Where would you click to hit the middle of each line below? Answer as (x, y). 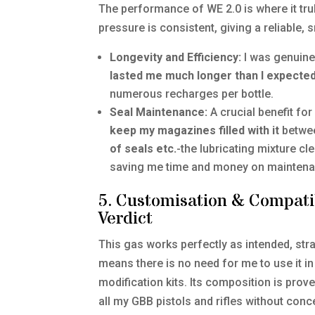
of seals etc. (143, 149)
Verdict (126, 219)
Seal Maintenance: (159, 112)
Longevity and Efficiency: (176, 58)
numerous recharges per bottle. (192, 94)
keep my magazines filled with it (195, 131)
